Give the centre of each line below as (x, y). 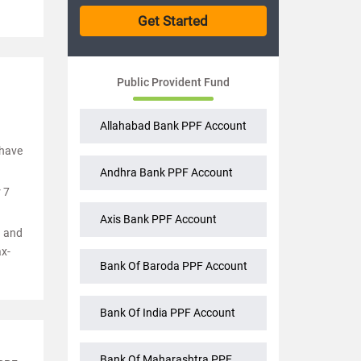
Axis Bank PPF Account (158, 220)
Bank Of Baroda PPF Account (173, 266)
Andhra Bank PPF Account (166, 173)
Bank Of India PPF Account (167, 313)
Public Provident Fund (173, 83)
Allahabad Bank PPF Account (173, 126)
